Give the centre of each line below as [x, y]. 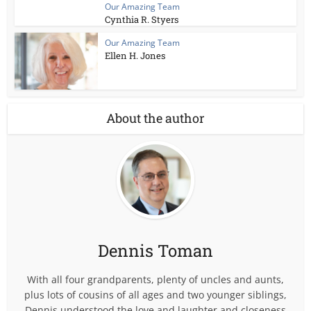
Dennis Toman [155, 251]
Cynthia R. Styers [142, 19]
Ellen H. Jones [135, 55]
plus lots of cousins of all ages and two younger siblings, [155, 295]
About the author [155, 118]
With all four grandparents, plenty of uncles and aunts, [155, 280]
